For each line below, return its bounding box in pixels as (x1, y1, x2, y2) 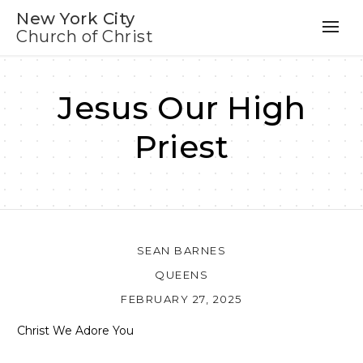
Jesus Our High (58, 89, 305, 127)
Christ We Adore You (17, 322, 134, 338)
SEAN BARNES (136, 243, 227, 257)
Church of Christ (16, 27, 153, 46)
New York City (16, 9, 135, 28)
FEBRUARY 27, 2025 (121, 292, 242, 305)
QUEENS (155, 267, 208, 281)
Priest (135, 128, 228, 166)
